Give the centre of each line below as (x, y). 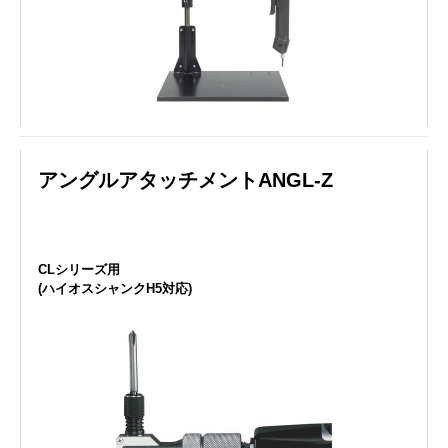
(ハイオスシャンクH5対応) (115, 288)
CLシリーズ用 (79, 269)
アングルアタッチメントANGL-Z (185, 179)
